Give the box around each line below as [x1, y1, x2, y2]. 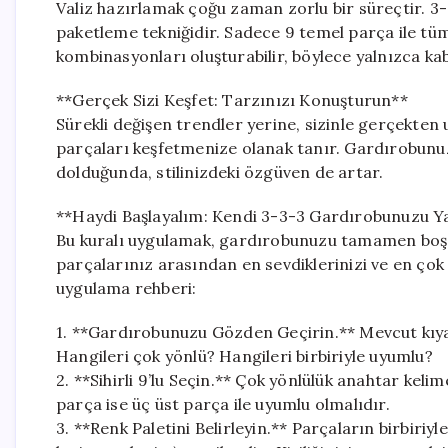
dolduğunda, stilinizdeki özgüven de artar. [56, 162, 384, 182]
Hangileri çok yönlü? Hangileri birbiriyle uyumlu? [56, 346, 433, 366]
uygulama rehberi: [56, 278, 197, 298]
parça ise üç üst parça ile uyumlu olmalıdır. [56, 394, 390, 414]
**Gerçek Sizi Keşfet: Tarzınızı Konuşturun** [56, 90, 408, 110]
